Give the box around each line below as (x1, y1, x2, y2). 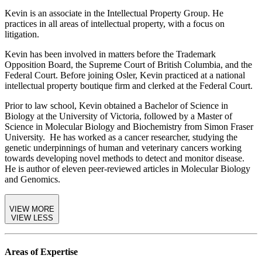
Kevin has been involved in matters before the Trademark (5, 49, 216, 59)
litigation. (5, 29, 39, 39)
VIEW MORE (9, 204, 54, 213)
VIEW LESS (11, 213, 53, 222)
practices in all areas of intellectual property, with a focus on (5, 18, 225, 29)
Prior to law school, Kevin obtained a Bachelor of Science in (5, 100, 228, 111)
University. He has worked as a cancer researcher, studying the (5, 132, 237, 142)
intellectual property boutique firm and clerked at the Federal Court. (5, 80, 253, 91)
